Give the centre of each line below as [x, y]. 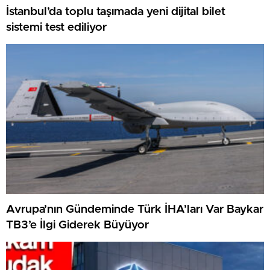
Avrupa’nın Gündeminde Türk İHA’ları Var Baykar [135, 209]
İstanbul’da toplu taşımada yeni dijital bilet [116, 11]
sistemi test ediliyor [56, 27]
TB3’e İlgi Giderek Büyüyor [77, 225]
